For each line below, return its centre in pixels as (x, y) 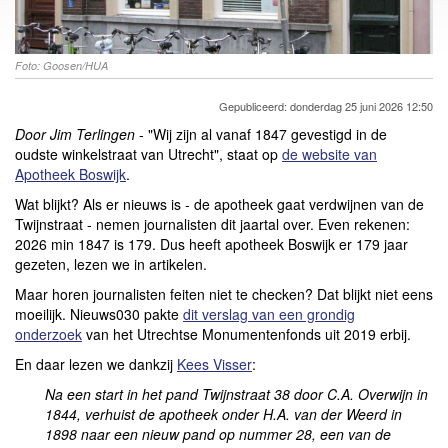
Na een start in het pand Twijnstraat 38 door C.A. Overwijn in (236, 393)
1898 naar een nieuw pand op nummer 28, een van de (218, 433)
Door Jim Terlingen (77, 133)
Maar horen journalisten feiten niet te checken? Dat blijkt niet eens (224, 293)
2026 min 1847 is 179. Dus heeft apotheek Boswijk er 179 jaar (211, 243)
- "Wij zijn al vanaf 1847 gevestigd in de (263, 133)
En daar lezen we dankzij (96, 363)
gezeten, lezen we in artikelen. (111, 263)
